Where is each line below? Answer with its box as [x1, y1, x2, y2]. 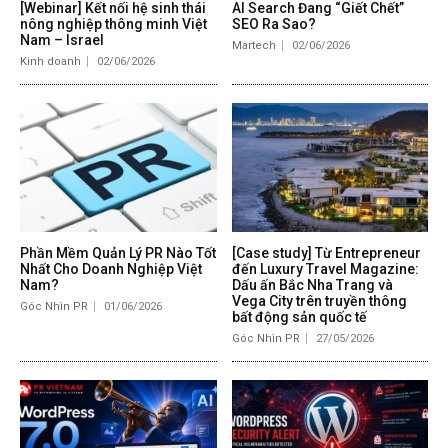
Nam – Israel [20, 31, 104, 48]
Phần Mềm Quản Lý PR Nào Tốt [20, 245, 216, 262]
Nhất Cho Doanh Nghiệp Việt [20, 261, 202, 278]
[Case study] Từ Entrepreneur [231, 245, 421, 262]
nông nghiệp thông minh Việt [20, 15, 207, 32]
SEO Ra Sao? [231, 15, 316, 32]
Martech [231, 38, 276, 52]
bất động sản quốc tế [231, 309, 367, 326]
